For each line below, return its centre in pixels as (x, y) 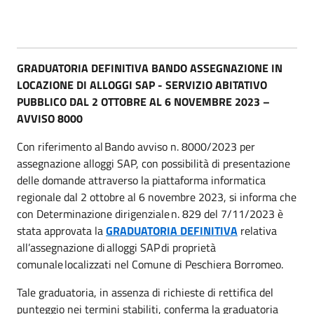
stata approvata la (61, 230)
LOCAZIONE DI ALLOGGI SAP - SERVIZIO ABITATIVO (142, 84)
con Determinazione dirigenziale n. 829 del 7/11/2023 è (150, 213)
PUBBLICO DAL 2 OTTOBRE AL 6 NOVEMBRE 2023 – (143, 101)
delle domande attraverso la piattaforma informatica (141, 180)
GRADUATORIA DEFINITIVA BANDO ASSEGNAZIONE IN (150, 68)
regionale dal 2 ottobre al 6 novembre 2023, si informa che (157, 197)
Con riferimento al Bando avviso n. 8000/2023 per (136, 146)
